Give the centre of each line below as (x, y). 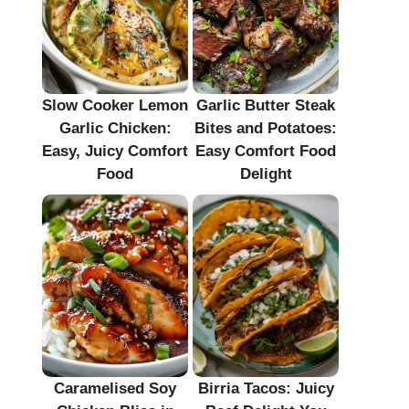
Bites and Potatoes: (266, 128)
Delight (266, 173)
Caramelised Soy (115, 388)
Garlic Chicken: (115, 128)
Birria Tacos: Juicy (266, 388)
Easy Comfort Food (266, 151)
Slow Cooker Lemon (115, 105)
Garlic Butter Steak (266, 105)
